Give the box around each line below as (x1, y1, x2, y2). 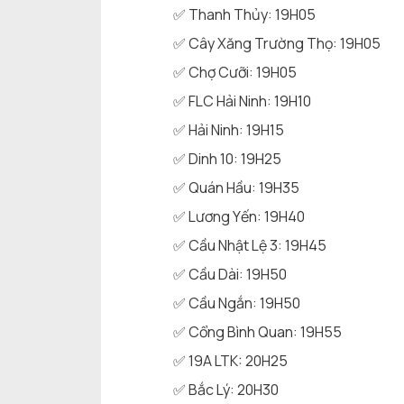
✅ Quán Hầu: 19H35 (173, 178, 299, 198)
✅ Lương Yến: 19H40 (173, 207, 305, 227)
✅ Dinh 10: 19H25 (173, 149, 281, 170)
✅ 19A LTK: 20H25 (173, 351, 288, 372)
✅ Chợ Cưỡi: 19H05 (173, 62, 297, 83)
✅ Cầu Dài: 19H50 (173, 264, 287, 285)
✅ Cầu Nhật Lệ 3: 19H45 (173, 235, 326, 256)
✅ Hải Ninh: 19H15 (173, 120, 284, 141)
